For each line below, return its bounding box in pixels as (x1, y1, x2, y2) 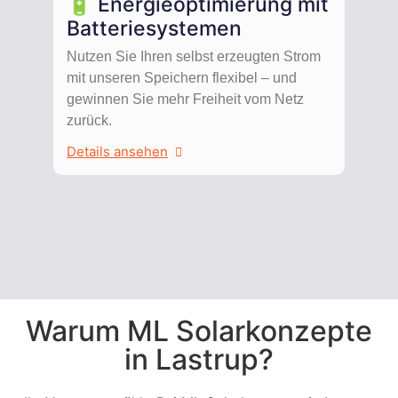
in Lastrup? (124, 341, 274, 377)
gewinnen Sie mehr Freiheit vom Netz (67, 91, 304, 107)
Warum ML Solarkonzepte (26, 313, 372, 348)
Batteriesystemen (67, 15, 242, 41)
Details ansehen (67, 143, 168, 161)
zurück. (67, 112, 112, 128)
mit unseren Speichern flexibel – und (67, 69, 297, 85)
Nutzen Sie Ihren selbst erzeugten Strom (67, 48, 321, 64)
